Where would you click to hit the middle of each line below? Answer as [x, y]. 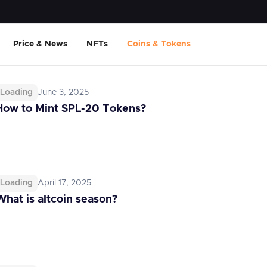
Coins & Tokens [159, 44]
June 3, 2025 [63, 92]
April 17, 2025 [64, 183]
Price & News [40, 44]
